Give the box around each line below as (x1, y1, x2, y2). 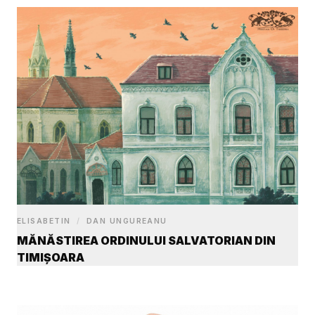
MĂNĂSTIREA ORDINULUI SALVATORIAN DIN (17, 233, 276, 248)
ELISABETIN (17, 217, 75, 226)
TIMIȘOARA (17, 250, 84, 265)
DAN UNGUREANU (83, 217, 167, 226)
